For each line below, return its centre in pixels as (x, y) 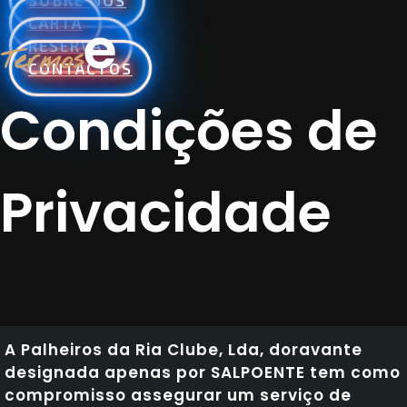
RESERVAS (71, 45)
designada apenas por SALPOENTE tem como (203, 372)
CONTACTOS (80, 68)
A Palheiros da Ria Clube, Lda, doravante (184, 349)
